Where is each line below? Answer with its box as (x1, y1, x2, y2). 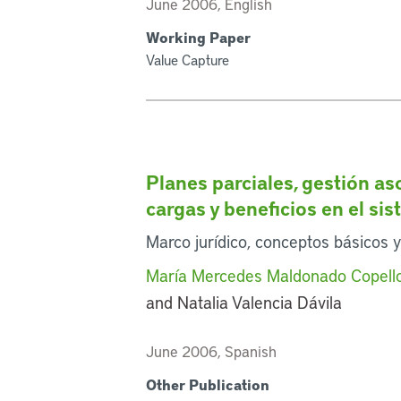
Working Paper (146, 27, 252, 47)
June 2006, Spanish (146, 341, 277, 362)
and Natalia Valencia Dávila (146, 291, 343, 314)
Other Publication (146, 375, 270, 395)
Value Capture (146, 49, 230, 69)
